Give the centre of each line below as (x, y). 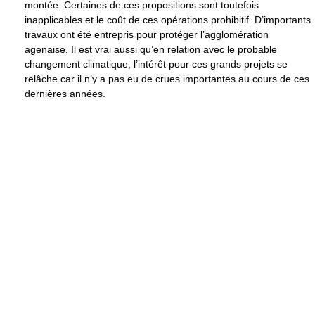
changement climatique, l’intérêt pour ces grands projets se (156, 64)
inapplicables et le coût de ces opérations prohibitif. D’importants (168, 20)
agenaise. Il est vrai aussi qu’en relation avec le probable (151, 50)
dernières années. (65, 94)
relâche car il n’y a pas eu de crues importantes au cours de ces (167, 79)
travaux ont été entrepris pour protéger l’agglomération (147, 35)
